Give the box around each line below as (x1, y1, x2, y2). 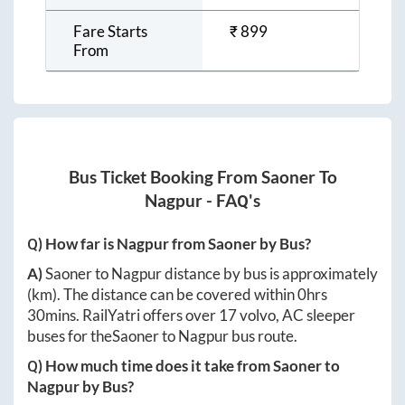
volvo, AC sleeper (237, 305, 355, 325)
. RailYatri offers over (76, 305, 219, 325)
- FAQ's (202, 190, 260, 211)
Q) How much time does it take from (27, 355, 273, 375)
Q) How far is (27, 233, 117, 253)
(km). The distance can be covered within (27, 284, 297, 304)
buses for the (27, 325, 112, 345)
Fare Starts (73, 22, 147, 42)
